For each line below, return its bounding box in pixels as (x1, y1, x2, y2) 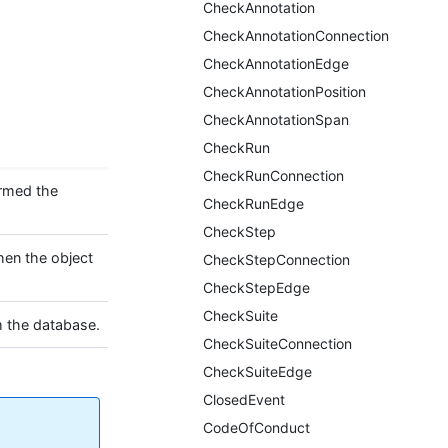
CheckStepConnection (203, 251, 350, 268)
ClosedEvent (203, 391, 285, 408)
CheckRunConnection (203, 167, 344, 184)
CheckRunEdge (203, 195, 304, 212)
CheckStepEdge (203, 279, 310, 296)
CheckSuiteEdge (203, 363, 312, 380)
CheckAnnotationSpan (203, 111, 349, 128)
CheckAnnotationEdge (203, 55, 349, 72)
